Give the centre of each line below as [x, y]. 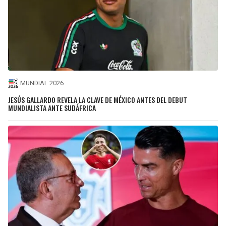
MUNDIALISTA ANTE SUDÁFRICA [52, 107]
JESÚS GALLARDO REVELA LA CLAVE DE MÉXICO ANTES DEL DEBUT [98, 99]
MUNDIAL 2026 [42, 83]
